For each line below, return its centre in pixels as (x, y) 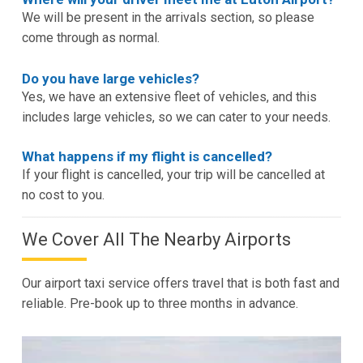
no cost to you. (63, 194)
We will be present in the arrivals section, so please (168, 17)
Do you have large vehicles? (110, 78)
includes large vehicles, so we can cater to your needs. (176, 117)
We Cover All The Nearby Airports (156, 239)
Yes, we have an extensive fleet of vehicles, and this (169, 96)
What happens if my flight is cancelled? (147, 156)
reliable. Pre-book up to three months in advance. (160, 303)
